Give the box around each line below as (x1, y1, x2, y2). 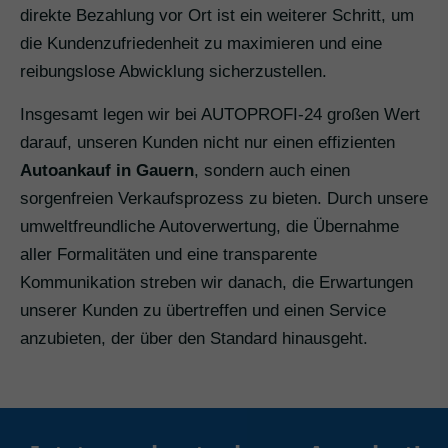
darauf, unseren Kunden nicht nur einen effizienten (20, 133, 395, 153)
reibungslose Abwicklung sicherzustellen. (20, 62, 327, 82)
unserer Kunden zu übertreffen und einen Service (20, 301, 386, 321)
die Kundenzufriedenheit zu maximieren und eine (20, 34, 382, 54)
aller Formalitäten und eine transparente (20, 245, 317, 265)
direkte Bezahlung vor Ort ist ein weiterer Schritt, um (20, 6, 414, 26)
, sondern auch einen (194, 161, 350, 181)
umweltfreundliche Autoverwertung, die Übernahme (20, 217, 399, 237)
